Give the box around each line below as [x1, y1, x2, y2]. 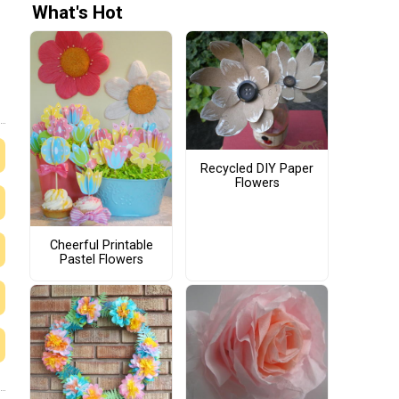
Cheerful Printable [49, 238, 153, 254]
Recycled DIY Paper [200, 161, 313, 177]
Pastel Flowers [59, 252, 143, 268]
